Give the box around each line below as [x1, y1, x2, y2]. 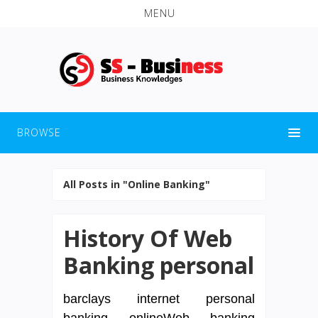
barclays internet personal [63, 291, 255, 306]
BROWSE [17, 125, 61, 139]
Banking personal [63, 249, 254, 280]
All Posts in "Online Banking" [63, 177, 210, 191]
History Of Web [63, 222, 232, 253]
